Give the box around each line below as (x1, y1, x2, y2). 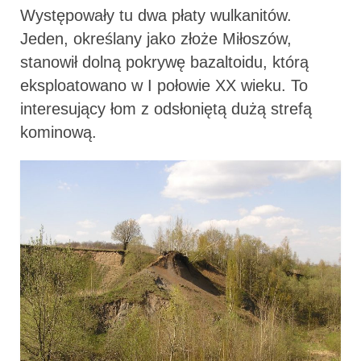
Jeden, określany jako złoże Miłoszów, (20, 30, 292, 48)
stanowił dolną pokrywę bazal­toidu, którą (20, 53, 309, 72)
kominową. (20, 123, 97, 142)
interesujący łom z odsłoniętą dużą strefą (20, 100, 312, 118)
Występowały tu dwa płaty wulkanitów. (20, 6, 292, 25)
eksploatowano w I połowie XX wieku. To (20, 77, 308, 95)
